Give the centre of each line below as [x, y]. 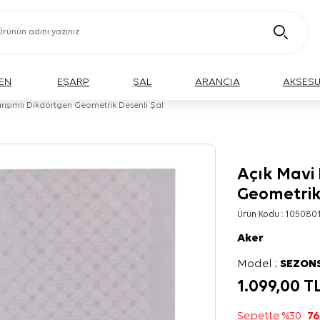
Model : [259, 264]
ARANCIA [217, 82]
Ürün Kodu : [261, 215]
